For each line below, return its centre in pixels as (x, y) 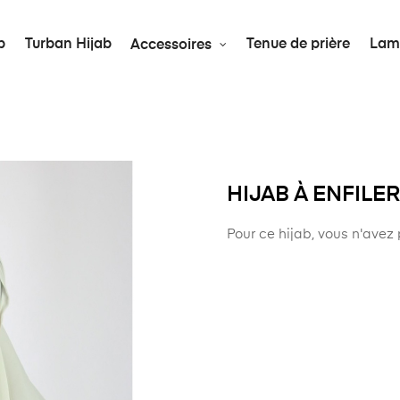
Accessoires (171, 45)
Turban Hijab (68, 45)
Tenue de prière (299, 45)
